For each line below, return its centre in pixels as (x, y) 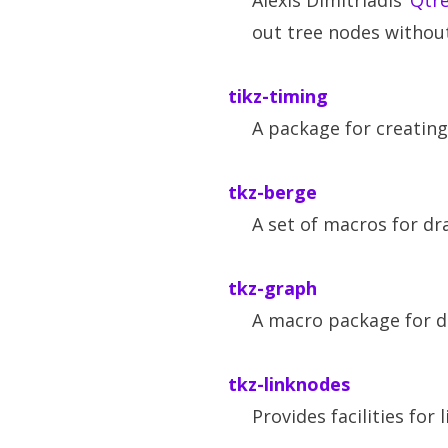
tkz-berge (272, 192)
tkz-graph (272, 288)
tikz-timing (278, 96)
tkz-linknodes (289, 384)
